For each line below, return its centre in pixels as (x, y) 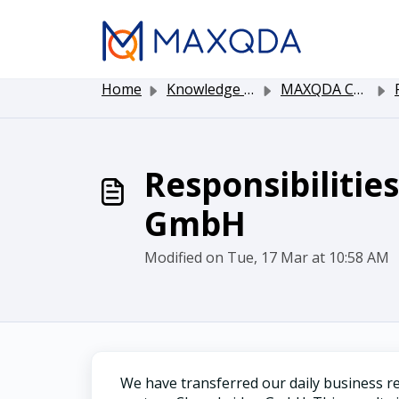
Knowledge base (205, 89)
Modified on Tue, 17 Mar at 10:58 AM (267, 257)
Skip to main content (170, 15)
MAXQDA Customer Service (317, 89)
